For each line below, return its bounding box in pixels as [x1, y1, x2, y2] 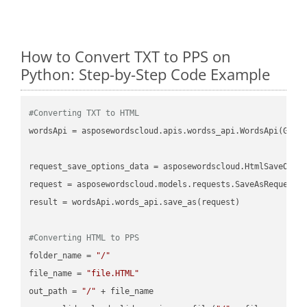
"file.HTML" [86, 268, 140, 278]
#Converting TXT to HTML [29, 108, 140, 118]
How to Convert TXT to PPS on [21, 45, 231, 66]
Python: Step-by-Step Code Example [21, 63, 270, 84]
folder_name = [29, 250, 97, 260]
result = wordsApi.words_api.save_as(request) [29, 197, 241, 207]
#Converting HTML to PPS [29, 232, 140, 243]
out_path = [29, 286, 82, 296]
